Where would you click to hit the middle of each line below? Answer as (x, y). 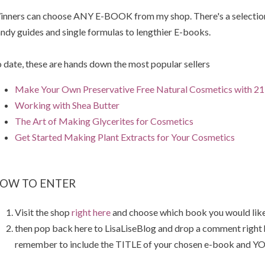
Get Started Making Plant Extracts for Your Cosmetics (125, 137)
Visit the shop (43, 212)
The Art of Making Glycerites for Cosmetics (104, 121)
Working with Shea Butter (67, 105)
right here (91, 212)
